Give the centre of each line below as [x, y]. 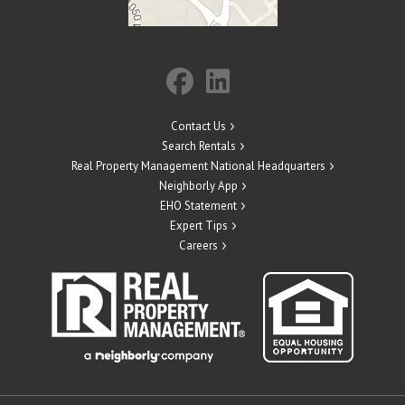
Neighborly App [198, 186]
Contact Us [198, 127]
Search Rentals [198, 146]
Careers [198, 246]
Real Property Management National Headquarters [198, 166]
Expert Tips [198, 226]
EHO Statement [198, 206]
